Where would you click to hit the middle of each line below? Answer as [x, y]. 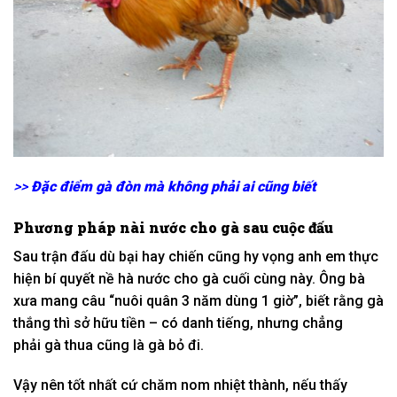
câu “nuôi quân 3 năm [152, 300]
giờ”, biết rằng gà [327, 300]
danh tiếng [216, 323]
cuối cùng [254, 278]
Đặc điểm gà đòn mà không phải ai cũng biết [174, 186]
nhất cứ [113, 385]
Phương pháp [65, 227]
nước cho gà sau [209, 227]
